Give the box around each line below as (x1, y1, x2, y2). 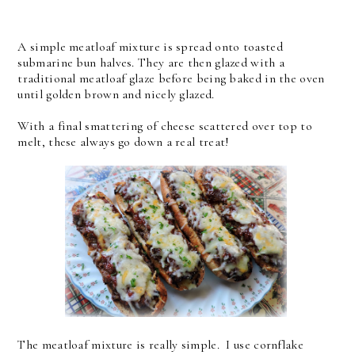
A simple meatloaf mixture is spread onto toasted (17, 38, 283, 55)
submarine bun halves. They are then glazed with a (17, 54, 285, 71)
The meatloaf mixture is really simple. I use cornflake (17, 336, 303, 353)
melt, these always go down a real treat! (17, 133, 230, 150)
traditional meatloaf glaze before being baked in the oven (17, 70, 325, 86)
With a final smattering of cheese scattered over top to (17, 117, 312, 134)
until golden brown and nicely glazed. (17, 86, 215, 102)
